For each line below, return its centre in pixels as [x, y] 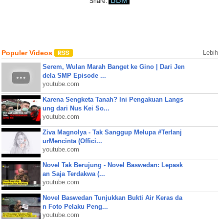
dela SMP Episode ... [74, 76]
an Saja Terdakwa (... [74, 174]
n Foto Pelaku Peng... [75, 207]
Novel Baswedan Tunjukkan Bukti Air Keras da [112, 198]
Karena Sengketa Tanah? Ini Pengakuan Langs [113, 99]
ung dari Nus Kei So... [76, 108]
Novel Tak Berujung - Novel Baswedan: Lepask [112, 165]
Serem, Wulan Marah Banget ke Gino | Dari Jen [113, 67]
